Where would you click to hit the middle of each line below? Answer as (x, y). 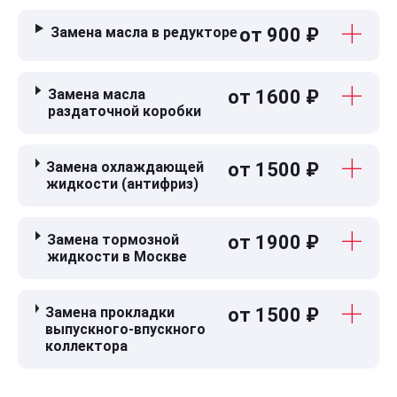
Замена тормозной (113, 239)
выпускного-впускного (126, 329)
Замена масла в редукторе (144, 32)
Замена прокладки (110, 312)
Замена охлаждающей (125, 167)
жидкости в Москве (117, 256)
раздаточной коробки (124, 111)
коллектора (87, 346)
